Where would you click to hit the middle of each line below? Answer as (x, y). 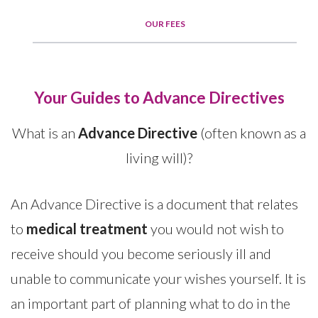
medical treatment (87, 229)
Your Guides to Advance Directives (159, 98)
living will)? (159, 158)
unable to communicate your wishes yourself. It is (158, 279)
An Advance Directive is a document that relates (154, 204)
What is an (45, 133)
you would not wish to (216, 229)
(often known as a (252, 133)
